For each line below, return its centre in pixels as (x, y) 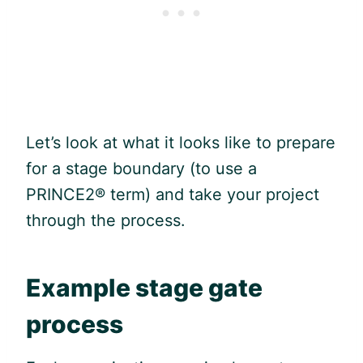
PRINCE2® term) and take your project (173, 194)
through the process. (106, 220)
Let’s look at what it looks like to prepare (181, 142)
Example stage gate (144, 287)
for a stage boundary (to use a (141, 168)
